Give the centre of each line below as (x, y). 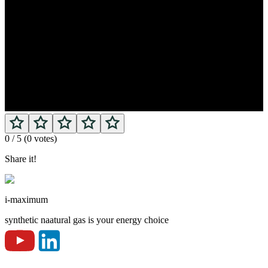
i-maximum (26, 199)
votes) (44, 138)
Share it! (21, 159)
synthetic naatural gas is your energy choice (87, 220)
